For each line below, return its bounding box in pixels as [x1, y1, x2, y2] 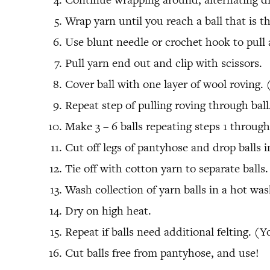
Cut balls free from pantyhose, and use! [65, 245, 259, 261]
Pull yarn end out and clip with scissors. [65, 55, 262, 71]
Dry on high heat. [65, 203, 151, 219]
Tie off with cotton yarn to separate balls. [65, 161, 268, 177]
